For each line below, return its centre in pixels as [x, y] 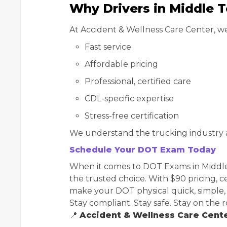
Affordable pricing [121, 64]
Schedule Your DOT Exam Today [143, 150]
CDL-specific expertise [129, 99]
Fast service [108, 47]
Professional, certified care [138, 82]
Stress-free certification [132, 116]
